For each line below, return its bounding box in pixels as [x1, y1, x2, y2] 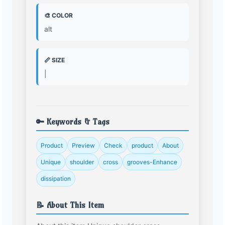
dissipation [41, 175, 71, 183]
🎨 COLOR [44, 12, 73, 20]
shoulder [70, 158, 94, 166]
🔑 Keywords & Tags [36, 117, 110, 127]
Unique [41, 158, 61, 166]
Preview [72, 142, 95, 150]
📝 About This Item [36, 200, 104, 210]
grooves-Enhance [127, 158, 178, 166]
